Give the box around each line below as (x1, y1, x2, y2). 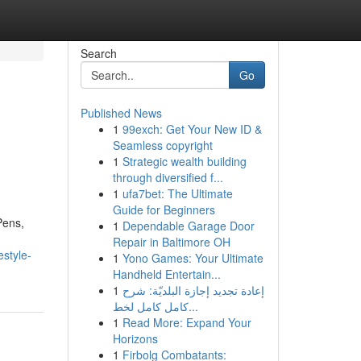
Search (80, 45, 117, 61)
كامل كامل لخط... (188, 298, 198, 314)
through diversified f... (112, 169, 223, 185)
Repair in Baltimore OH (112, 234, 230, 250)
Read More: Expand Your (122, 314, 251, 330)
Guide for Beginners (112, 201, 215, 218)
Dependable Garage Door (122, 218, 255, 234)
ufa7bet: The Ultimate (122, 185, 233, 201)
